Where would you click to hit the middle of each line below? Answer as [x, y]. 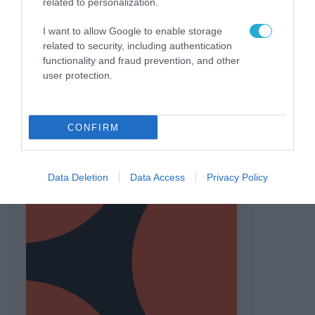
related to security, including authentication [137, 46]
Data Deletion [78, 177]
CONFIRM [93, 127]
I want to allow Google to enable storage [133, 31]
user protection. [78, 75]
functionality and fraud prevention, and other [141, 60]
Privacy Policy [237, 177]
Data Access [157, 177]
